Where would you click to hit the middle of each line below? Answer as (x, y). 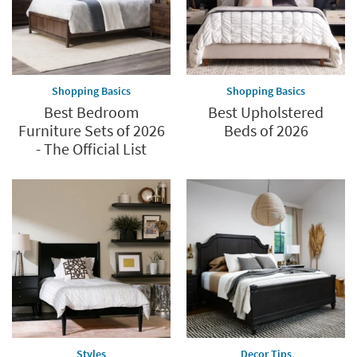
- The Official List (91, 149)
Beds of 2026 (266, 131)
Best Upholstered (266, 112)
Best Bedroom (91, 112)
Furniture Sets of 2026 (91, 131)
